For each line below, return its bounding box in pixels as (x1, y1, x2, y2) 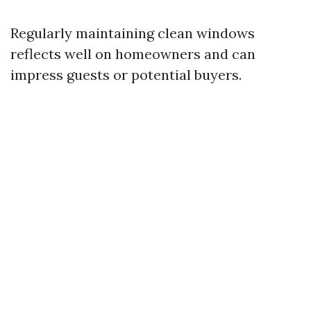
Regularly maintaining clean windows (10, 24, 255, 42)
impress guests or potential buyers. (10, 66, 242, 83)
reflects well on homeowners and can (10, 45, 255, 62)
